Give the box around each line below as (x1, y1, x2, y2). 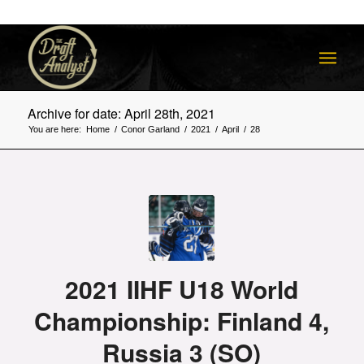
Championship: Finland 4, (34, 303, 330, 338)
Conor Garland (120, 124, 180, 134)
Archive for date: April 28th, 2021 (27, 104, 215, 123)
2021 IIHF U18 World (65, 271, 299, 306)
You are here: (28, 124, 81, 134)
